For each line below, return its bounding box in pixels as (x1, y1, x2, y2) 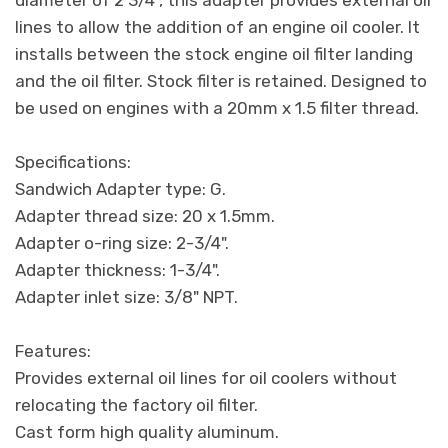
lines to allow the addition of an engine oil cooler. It (15, 16, 420, 37)
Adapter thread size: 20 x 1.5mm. (15, 205, 275, 226)
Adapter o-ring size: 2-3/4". (15, 232, 229, 253)
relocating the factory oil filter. (15, 394, 258, 415)
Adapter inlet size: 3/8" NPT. (15, 286, 238, 307)
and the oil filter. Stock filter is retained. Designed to (15, 70, 427, 91)
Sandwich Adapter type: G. (15, 178, 226, 199)
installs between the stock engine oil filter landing (15, 43, 413, 64)
